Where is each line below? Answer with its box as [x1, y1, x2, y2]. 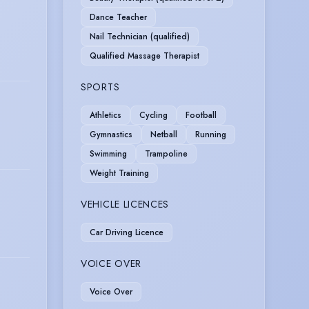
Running [195, 128, 226, 141]
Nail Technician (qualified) [90, 30, 190, 43]
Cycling [139, 108, 168, 121]
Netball [150, 128, 177, 141]
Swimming [90, 147, 127, 160]
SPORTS [81, 79, 120, 94]
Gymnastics [90, 128, 132, 141]
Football [186, 108, 217, 121]
